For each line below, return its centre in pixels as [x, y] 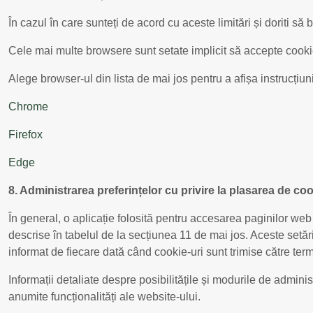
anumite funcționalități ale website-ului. [104, 296]
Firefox [26, 134]
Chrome [28, 106]
